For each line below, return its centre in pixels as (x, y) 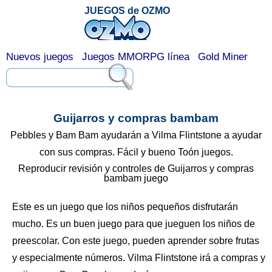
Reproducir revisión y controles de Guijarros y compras (136, 168)
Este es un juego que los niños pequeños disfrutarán (125, 207)
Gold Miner (223, 57)
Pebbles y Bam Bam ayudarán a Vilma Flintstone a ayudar (136, 135)
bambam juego (136, 178)
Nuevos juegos (40, 57)
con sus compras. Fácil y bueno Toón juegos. (136, 152)
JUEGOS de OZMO (127, 11)
